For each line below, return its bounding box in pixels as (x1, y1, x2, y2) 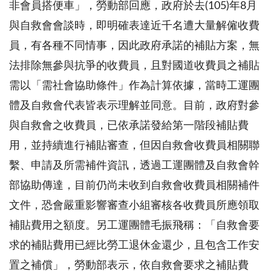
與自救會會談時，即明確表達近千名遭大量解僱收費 (9, 20, 260, 31)
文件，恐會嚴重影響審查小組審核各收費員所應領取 (9, 200, 260, 211)
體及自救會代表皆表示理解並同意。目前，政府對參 (9, 100, 260, 111)
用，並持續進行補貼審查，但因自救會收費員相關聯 (9, 140, 260, 151)
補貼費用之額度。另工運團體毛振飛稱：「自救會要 (9, 220, 260, 231)
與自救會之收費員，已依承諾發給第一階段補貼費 (9, 120, 249, 131)
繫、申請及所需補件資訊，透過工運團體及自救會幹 (9, 160, 260, 171)
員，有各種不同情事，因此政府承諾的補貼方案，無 (9, 40, 260, 51)
